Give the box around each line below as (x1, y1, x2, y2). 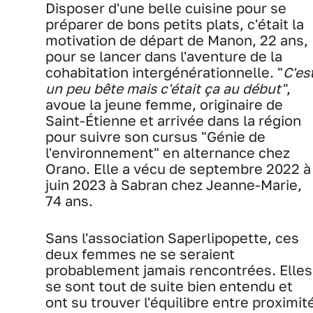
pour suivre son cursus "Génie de (45, 129, 265, 145)
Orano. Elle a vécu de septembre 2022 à (45, 161, 311, 177)
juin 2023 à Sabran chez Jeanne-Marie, (45, 177, 302, 194)
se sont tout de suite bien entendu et (45, 278, 293, 295)
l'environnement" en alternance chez (45, 145, 290, 161)
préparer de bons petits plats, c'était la (45, 16, 304, 33)
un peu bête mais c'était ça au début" (45, 80, 286, 97)
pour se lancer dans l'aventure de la (45, 48, 282, 65)
